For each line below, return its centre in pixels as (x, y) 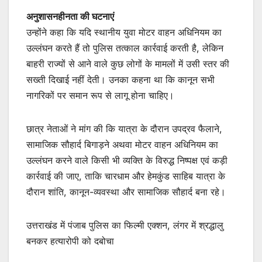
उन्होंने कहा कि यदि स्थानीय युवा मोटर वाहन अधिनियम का (124, 32)
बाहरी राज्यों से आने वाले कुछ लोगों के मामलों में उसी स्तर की (128, 64)
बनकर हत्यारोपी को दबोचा (70, 241)
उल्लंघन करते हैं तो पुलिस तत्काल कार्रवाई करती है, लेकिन (125, 48)
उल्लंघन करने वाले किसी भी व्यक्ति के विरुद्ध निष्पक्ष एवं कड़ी (127, 161)
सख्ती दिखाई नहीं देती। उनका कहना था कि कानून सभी (120, 80)
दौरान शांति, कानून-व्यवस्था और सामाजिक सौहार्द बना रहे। (126, 192)
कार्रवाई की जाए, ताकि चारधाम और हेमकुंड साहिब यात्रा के (126, 176)
